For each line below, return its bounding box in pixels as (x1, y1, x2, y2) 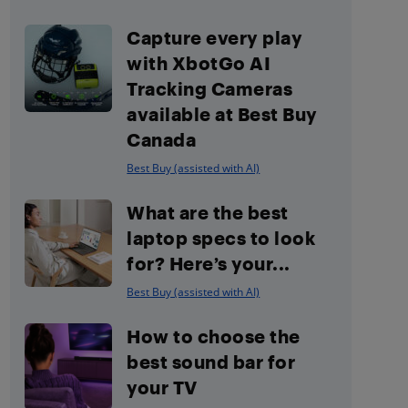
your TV (127, 376, 198, 398)
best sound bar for (127, 351, 296, 372)
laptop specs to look (127, 227, 316, 249)
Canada (127, 128, 197, 150)
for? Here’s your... (127, 252, 291, 274)
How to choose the (127, 325, 301, 347)
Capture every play (127, 26, 303, 48)
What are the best (127, 201, 289, 223)
